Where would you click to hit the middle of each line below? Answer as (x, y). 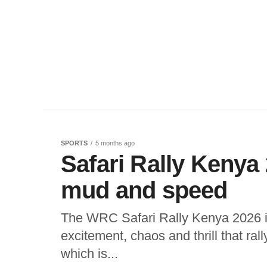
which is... (89, 254)
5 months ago (115, 143)
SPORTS (74, 143)
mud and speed (144, 190)
